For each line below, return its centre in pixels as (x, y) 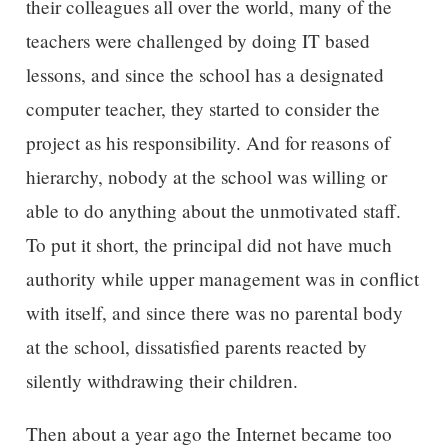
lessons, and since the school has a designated (204, 74)
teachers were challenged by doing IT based (197, 40)
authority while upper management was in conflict (222, 278)
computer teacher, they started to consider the (202, 108)
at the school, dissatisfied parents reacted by (196, 346)
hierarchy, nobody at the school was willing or (206, 176)
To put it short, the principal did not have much (208, 244)
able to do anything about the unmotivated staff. (213, 210)
